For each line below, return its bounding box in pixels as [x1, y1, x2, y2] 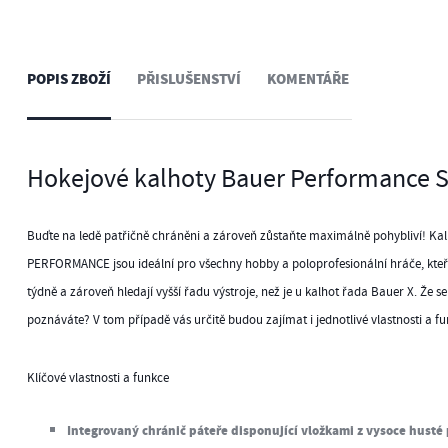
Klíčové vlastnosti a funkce [26, 370, 169, 387]
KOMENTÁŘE [266, 69, 349, 91]
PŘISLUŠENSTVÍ [136, 69, 241, 91]
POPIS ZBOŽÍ [26, 69, 111, 91]
